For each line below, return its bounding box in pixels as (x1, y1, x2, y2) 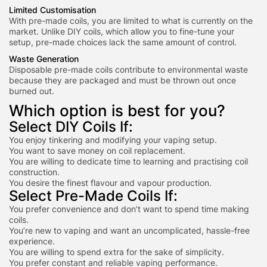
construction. (9, 167, 60, 177)
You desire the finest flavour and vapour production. (9, 178, 212, 188)
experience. (9, 236, 55, 246)
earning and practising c (145, 156, 240, 166)
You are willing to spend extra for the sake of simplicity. (9, 247, 224, 257)
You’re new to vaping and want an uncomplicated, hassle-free (9, 225, 250, 235)
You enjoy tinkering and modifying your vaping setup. (9, 135, 217, 145)
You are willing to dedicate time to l (9, 156, 145, 166)
